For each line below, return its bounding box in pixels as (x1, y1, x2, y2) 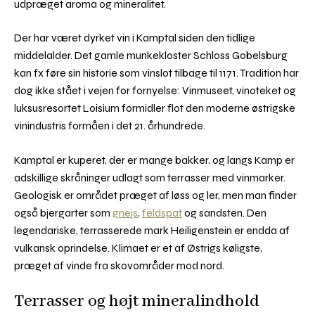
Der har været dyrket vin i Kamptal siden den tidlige (14, 31, 255, 45)
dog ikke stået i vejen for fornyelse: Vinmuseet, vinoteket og (14, 84, 296, 98)
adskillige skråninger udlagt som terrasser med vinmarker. (14, 171, 285, 185)
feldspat (142, 206, 182, 220)
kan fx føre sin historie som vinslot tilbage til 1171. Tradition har (14, 66, 299, 80)
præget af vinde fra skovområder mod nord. (14, 259, 224, 273)
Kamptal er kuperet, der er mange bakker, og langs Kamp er (14, 153, 295, 167)
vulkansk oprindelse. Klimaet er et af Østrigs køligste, (14, 241, 262, 255)
